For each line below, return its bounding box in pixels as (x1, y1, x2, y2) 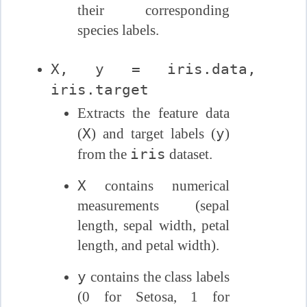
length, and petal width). (77, 237, 219, 254)
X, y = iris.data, (51, 60, 256, 78)
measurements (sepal (77, 197, 230, 214)
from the (77, 146, 130, 163)
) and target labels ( (90, 125, 217, 143)
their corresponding (77, 2, 230, 19)
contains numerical (86, 177, 230, 195)
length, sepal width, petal (77, 217, 230, 234)
